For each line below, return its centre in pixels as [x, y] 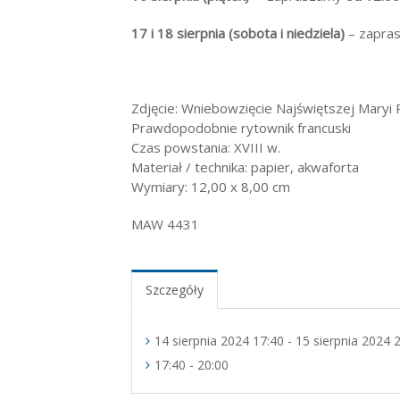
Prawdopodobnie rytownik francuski [241, 128]
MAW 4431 [165, 224]
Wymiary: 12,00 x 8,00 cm [211, 187]
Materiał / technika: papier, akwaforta [245, 167]
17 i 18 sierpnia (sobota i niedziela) [238, 33]
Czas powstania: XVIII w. [206, 147]
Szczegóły [175, 290]
